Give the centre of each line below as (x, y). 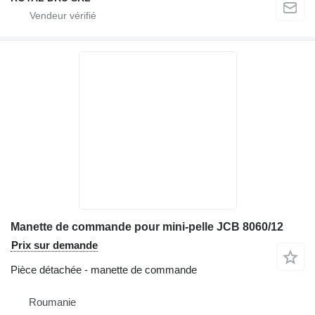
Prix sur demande (54, 245)
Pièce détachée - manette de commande (104, 269)
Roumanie (52, 302)
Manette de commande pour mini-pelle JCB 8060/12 (147, 226)
